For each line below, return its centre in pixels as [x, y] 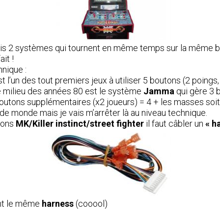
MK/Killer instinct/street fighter [80, 124]
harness [58, 204]
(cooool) [91, 204]
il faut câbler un [175, 124]
